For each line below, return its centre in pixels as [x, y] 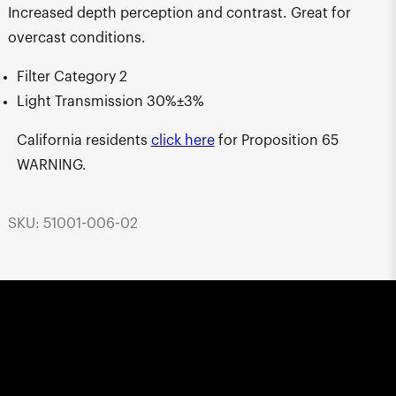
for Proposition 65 [276, 140]
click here [183, 140]
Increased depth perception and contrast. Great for [179, 13]
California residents [84, 140]
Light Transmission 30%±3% [110, 101]
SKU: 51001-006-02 [72, 224]
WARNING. [51, 165]
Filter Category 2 [72, 76]
